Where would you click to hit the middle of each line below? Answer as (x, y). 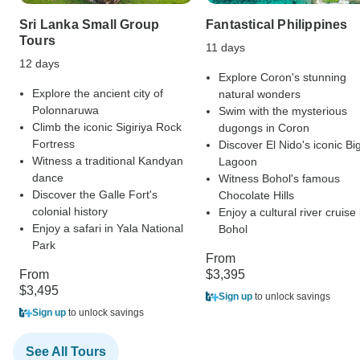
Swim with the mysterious (283, 111)
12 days (39, 64)
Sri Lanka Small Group (90, 25)
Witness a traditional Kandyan (108, 161)
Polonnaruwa (65, 110)
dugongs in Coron (264, 128)
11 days (225, 48)
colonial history (70, 212)
